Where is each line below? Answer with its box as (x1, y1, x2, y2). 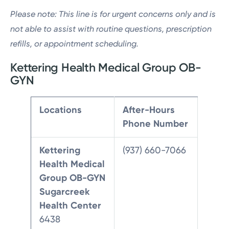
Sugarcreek (39, 186, 90, 197)
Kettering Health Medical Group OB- (10, 60, 201, 75)
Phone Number (123, 118, 189, 129)
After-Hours (123, 104, 175, 116)
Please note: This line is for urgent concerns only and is (10, 9, 216, 19)
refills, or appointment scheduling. (10, 39, 139, 49)
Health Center (39, 199, 102, 211)
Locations (39, 104, 82, 116)
